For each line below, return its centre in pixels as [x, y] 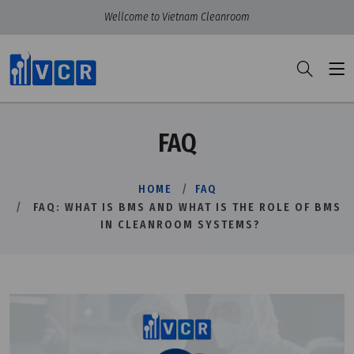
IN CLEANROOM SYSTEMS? [180, 225]
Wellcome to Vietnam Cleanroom [177, 17]
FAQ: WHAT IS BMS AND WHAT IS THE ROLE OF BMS [187, 207]
